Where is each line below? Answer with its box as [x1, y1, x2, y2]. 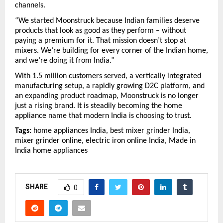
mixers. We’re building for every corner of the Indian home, [15, 47, 208, 55]
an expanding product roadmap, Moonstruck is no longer [15, 92, 199, 100]
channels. [15, 1, 45, 10]
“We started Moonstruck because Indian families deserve [15, 17, 200, 25]
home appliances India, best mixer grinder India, [31, 127, 190, 135]
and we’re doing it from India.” [15, 57, 114, 65]
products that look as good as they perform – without [15, 27, 186, 35]
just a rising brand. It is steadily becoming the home [15, 102, 182, 110]
